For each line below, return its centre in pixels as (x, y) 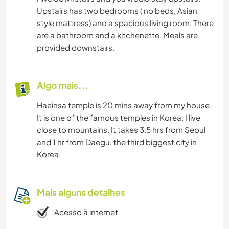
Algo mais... (63, 85)
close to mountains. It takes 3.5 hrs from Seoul (121, 129)
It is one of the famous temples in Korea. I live (119, 117)
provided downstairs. (76, 47)
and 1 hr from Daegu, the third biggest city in (117, 142)
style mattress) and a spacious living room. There (125, 22)
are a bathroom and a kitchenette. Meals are (117, 35)
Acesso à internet (86, 212)
